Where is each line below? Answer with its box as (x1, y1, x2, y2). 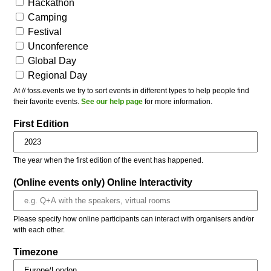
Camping (28, 11, 70, 22)
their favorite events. (13, 97, 82, 106)
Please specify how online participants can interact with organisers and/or (13, 214, 255, 223)
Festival (28, 26, 65, 37)
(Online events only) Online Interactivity (13, 177, 193, 188)
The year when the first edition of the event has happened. (13, 155, 204, 165)
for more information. (143, 97, 213, 106)
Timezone (13, 246, 59, 257)
